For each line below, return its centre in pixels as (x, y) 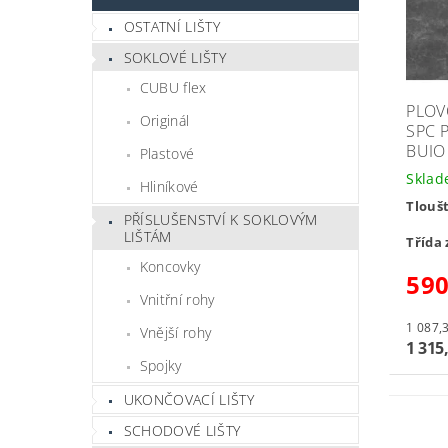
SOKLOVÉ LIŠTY (174, 57)
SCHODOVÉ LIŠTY (182, 430)
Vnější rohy (175, 333)
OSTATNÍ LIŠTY (171, 27)
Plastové (167, 153)
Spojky (160, 366)
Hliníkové (169, 186)
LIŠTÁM (147, 237)
